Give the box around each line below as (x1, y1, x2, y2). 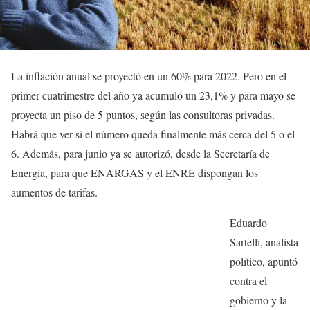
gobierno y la (230, 293, 287, 307)
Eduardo (230, 215, 267, 230)
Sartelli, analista (230, 235, 298, 249)
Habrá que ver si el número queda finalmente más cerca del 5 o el (11, 127, 295, 141)
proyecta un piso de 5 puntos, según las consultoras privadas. (11, 107, 275, 122)
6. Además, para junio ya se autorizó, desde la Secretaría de (11, 146, 270, 161)
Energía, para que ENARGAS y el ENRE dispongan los (11, 165, 258, 180)
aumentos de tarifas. (11, 185, 98, 199)
